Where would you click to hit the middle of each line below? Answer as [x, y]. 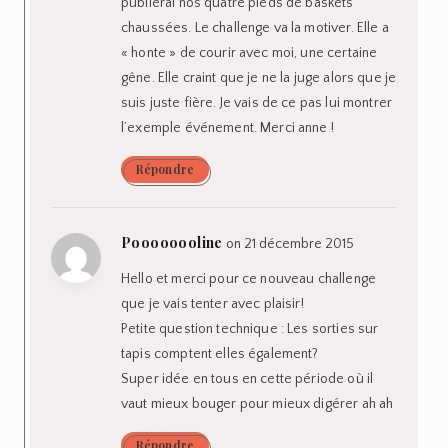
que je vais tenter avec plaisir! [212, 303]
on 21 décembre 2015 [289, 243]
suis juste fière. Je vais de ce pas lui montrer [257, 102]
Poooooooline [172, 242]
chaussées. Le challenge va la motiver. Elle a [255, 27]
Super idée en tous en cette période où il [247, 378]
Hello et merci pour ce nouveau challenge [248, 278]
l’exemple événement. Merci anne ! [227, 127]
